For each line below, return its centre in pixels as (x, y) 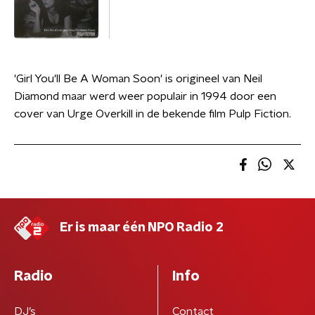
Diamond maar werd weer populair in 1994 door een (145, 96)
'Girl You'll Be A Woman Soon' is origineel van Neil (138, 79)
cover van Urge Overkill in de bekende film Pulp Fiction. (153, 114)
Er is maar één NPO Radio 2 (142, 228)
